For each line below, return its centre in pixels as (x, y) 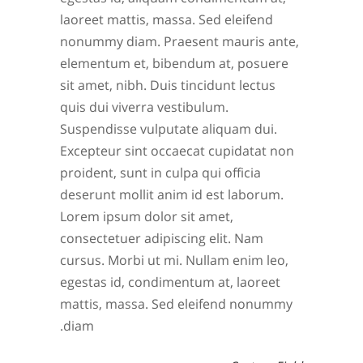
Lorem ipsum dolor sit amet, (147, 216)
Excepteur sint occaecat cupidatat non (177, 151)
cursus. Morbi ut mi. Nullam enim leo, (174, 260)
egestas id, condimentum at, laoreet (170, 282)
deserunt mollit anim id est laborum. (172, 194)
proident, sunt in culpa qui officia (160, 173)
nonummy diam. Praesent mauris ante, (179, 41)
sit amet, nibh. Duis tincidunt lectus (168, 85)
